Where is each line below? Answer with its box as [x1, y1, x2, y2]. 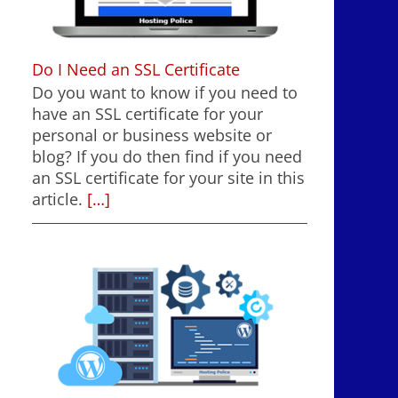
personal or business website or [32, 123, 272, 146]
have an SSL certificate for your [32, 102, 263, 124]
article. [32, 187, 83, 210]
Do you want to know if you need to [32, 81, 298, 103]
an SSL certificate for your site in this [32, 166, 305, 188]
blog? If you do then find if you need [32, 145, 302, 167]
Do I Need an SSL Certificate [32, 58, 240, 80]
